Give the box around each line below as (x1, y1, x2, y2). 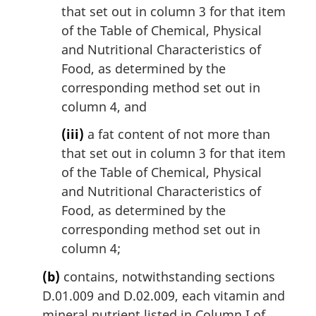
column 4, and (61, 97, 147, 115)
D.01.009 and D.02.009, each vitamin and (42, 286, 285, 304)
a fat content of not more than (84, 126, 270, 143)
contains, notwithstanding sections (60, 267, 275, 285)
